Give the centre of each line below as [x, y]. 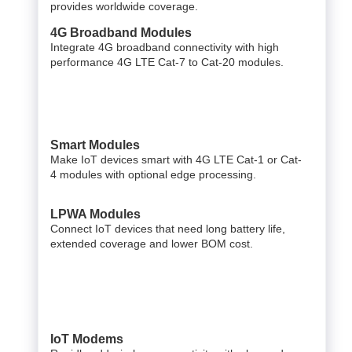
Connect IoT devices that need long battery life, [168, 229]
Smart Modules [95, 145]
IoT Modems [87, 339]
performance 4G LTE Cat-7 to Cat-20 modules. [167, 62]
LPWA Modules [95, 214]
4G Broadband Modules [121, 33]
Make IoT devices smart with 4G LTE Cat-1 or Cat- [176, 159]
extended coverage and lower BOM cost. [152, 244]
